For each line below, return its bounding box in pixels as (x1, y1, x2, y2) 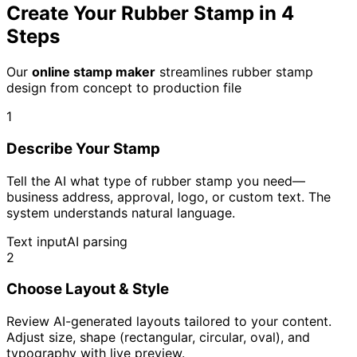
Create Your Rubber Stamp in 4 (6, 2, 294, 25)
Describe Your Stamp (6, 139, 160, 158)
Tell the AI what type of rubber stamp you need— (6, 172, 305, 189)
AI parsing (67, 233, 127, 249)
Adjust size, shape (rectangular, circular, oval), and (6, 329, 310, 346)
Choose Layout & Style (6, 280, 169, 299)
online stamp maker (32, 64, 155, 80)
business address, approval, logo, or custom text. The (6, 188, 331, 205)
